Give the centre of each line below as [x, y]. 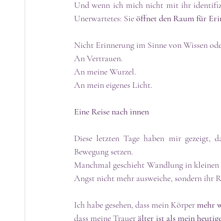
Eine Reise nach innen [111, 111]
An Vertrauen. [98, 58]
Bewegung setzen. [105, 151]
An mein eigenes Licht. [113, 85]
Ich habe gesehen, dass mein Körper [135, 204]
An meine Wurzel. [105, 71]
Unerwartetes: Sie [105, 18]
